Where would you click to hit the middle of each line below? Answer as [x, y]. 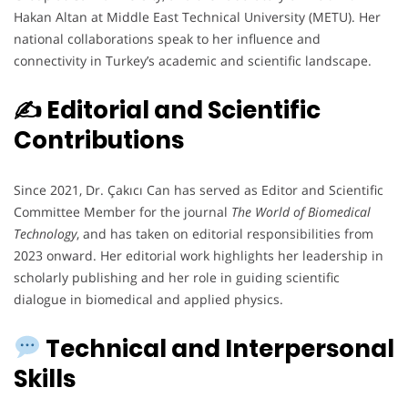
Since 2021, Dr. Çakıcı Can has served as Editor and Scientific [199, 189]
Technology [45, 233]
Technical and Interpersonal [217, 348]
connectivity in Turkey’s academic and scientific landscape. [193, 60]
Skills [45, 378]
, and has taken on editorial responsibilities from [225, 233]
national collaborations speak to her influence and [167, 38]
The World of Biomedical [301, 211]
